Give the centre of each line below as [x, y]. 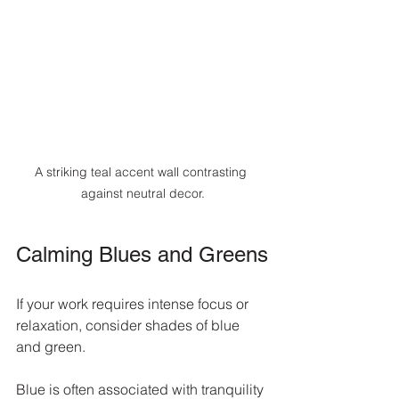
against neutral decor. [142, 193]
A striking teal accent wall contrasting [142, 171]
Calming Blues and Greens [142, 254]
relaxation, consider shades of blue [130, 325]
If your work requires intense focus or [134, 303]
